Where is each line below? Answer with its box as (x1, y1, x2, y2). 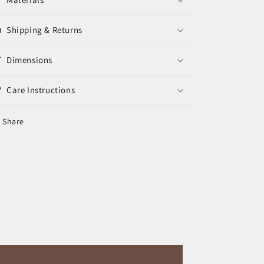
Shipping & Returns (6, 24, 82, 35)
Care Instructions (6, 84, 75, 95)
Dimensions (6, 54, 52, 65)
